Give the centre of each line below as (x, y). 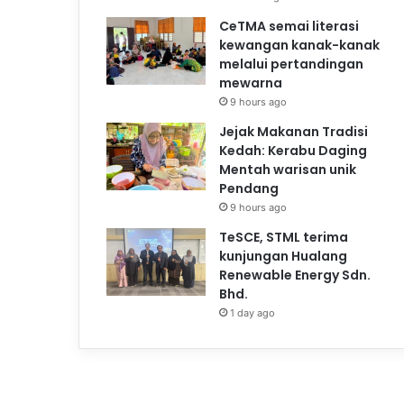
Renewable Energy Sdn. (295, 275)
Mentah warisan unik (288, 169)
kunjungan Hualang (283, 256)
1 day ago (252, 312)
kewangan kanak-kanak (299, 45)
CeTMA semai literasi (289, 26)
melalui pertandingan (291, 64)
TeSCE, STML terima (284, 237)
